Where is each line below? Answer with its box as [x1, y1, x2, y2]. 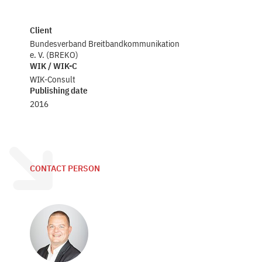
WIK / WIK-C [30, 60, 78, 71]
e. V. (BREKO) [30, 49, 79, 60]
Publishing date [30, 85, 88, 96]
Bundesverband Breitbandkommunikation [30, 38, 180, 49]
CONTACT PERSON [30, 163, 101, 174]
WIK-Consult [30, 74, 76, 85]
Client [30, 25, 53, 36]
